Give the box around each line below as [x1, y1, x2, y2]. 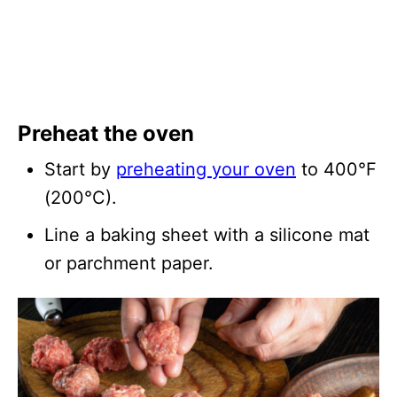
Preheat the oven [18, 120, 194, 146]
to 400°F [296, 158, 377, 180]
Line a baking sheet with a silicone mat [44, 223, 370, 245]
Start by [44, 158, 116, 180]
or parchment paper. [44, 252, 214, 274]
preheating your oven [116, 158, 296, 180]
